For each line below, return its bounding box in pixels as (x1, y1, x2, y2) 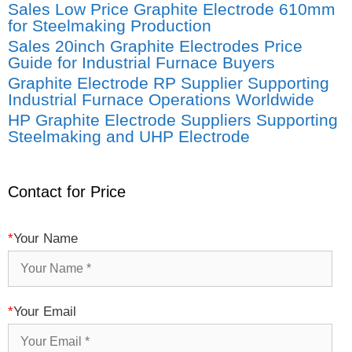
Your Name (13, 231, 78, 247)
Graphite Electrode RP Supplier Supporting (8, 74, 329, 93)
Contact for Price (8, 183, 126, 201)
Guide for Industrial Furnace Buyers (8, 53, 275, 72)
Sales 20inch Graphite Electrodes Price (8, 37, 302, 56)
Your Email (13, 304, 76, 320)
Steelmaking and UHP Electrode (8, 127, 250, 146)
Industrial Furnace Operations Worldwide (8, 90, 314, 109)
